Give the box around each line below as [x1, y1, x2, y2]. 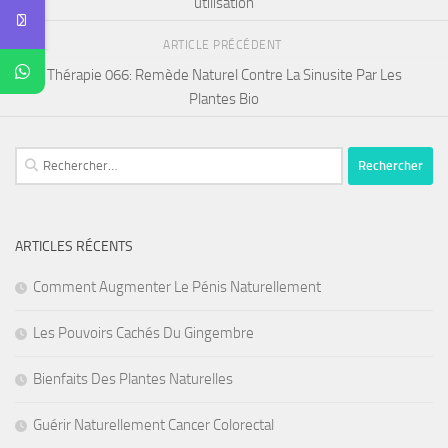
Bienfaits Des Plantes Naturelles [33, 369, 233, 388]
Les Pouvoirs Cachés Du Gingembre [33, 323, 254, 342]
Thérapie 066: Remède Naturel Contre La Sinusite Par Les [46, 65, 402, 84]
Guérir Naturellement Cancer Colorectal [33, 415, 274, 434]
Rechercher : [14, 148, 91, 167]
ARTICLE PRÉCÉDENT [163, 38, 285, 53]
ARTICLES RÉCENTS [15, 237, 133, 255]
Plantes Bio [189, 89, 259, 108]
